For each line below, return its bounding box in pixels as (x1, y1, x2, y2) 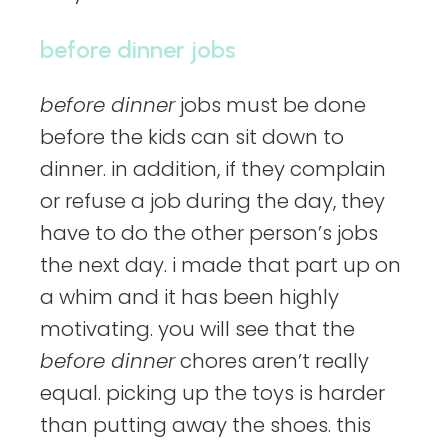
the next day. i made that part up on (40, 251, 401, 280)
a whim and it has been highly (40, 283, 339, 312)
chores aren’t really (175, 347, 369, 376)
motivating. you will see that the (40, 315, 355, 344)
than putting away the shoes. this (40, 411, 371, 440)
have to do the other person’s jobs (40, 219, 378, 248)
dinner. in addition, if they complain (40, 155, 386, 184)
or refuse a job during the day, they (40, 187, 385, 216)
